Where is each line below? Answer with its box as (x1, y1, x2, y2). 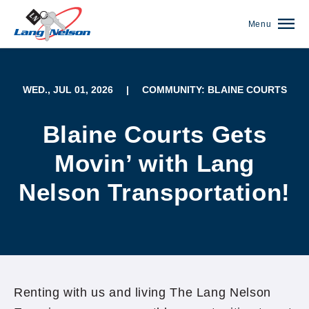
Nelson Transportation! (18, 179, 291, 206)
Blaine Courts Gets (42, 121, 267, 148)
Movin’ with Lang (54, 150, 255, 177)
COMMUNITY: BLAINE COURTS (141, 84, 287, 95)
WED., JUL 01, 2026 (22, 84, 113, 95)
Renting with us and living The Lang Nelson (14, 286, 271, 299)
